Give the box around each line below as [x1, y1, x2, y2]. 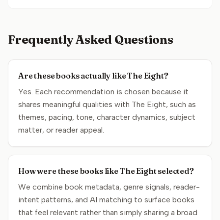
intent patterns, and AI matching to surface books [18, 195, 194, 204]
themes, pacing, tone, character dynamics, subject [18, 112, 195, 122]
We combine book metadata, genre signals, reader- [18, 182, 200, 192]
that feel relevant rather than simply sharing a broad [18, 208, 197, 217]
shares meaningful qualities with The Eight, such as [18, 100, 196, 109]
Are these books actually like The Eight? [18, 71, 168, 81]
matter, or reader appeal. [18, 125, 104, 135]
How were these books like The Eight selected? [18, 166, 194, 176]
